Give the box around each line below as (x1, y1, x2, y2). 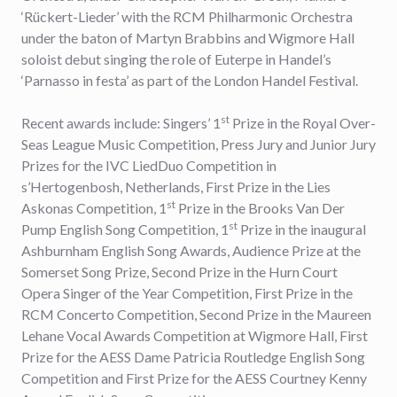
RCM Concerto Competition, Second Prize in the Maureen (21, 306, 371, 323)
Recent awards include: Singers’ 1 (21, 114, 221, 131)
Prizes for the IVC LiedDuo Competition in (21, 157, 276, 174)
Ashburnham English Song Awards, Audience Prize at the (21, 242, 361, 259)
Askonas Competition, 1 (21, 199, 167, 216)
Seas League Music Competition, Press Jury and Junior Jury (21, 136, 376, 152)
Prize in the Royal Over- (230, 114, 376, 131)
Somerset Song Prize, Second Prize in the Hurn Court (21, 263, 338, 280)
